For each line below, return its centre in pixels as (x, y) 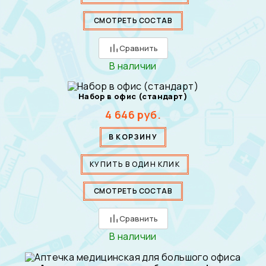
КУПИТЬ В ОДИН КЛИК (135, 164)
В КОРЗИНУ (133, 137)
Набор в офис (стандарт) (133, 96)
